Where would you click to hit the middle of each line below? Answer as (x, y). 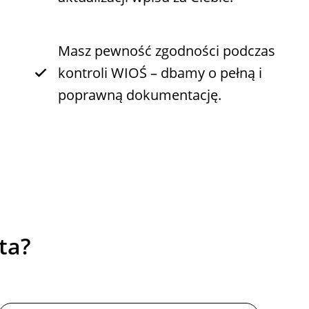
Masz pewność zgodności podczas (166, 51)
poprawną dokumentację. (139, 95)
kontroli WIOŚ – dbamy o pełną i (160, 73)
